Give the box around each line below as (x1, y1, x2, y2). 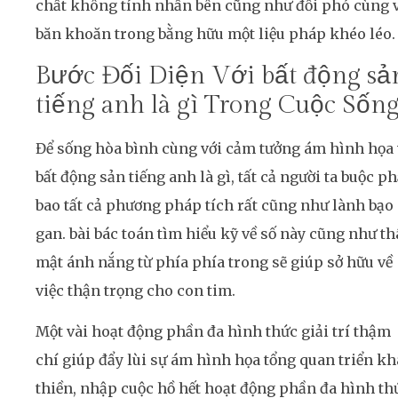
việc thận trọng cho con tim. (36, 281, 235, 299)
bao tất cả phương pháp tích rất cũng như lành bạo (36, 195, 394, 214)
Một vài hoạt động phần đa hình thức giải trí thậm (36, 322, 391, 341)
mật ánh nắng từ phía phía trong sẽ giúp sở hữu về (36, 252, 393, 271)
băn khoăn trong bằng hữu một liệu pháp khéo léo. (36, 25, 395, 44)
